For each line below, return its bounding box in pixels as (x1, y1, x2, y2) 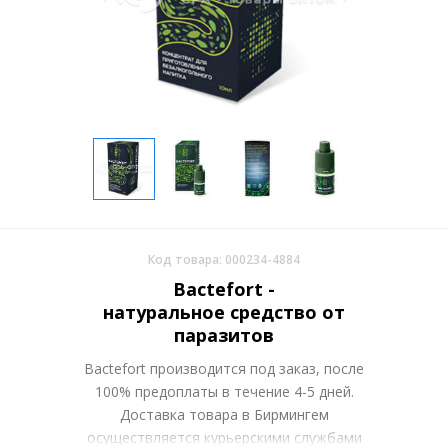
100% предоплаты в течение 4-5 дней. (94, 382, 354, 401)
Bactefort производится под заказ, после (84, 359, 364, 378)
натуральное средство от (103, 300, 345, 324)
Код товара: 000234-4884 (148, 251, 300, 268)
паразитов (174, 323, 274, 347)
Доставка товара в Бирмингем (119, 405, 329, 424)
